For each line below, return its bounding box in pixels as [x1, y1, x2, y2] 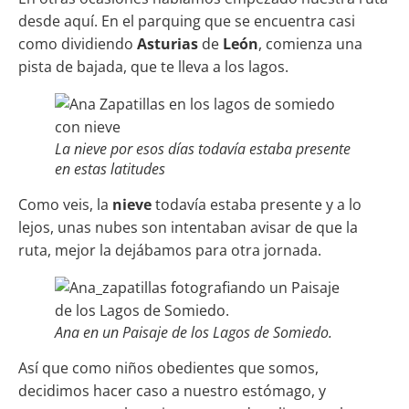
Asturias [137, 34, 198, 55]
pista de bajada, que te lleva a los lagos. [18, 57, 288, 78]
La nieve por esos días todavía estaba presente [55, 139, 351, 160]
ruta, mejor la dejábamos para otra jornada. [18, 240, 321, 261]
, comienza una [258, 34, 362, 55]
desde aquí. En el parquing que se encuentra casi [18, 11, 355, 32]
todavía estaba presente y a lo [155, 194, 362, 215]
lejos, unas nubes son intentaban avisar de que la [18, 217, 358, 238]
